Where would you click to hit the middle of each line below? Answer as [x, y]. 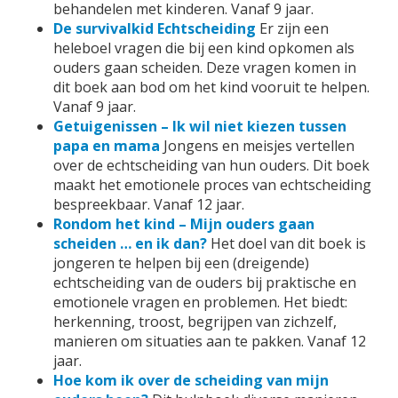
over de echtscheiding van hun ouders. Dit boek [211, 165]
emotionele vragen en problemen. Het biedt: [200, 302]
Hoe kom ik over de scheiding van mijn [191, 380]
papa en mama [108, 146]
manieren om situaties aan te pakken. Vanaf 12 [210, 341]
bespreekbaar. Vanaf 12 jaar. [149, 204]
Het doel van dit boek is [288, 243]
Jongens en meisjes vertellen [259, 146]
